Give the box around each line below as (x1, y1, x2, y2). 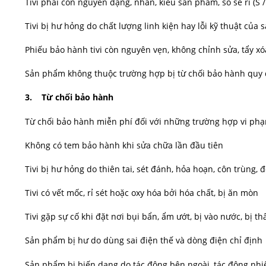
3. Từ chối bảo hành (25, 91, 113, 103)
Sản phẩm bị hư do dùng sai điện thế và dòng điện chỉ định (25, 235, 262, 246)
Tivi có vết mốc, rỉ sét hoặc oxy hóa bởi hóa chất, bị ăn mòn (25, 187, 258, 199)
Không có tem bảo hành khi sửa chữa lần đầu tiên (25, 139, 223, 151)
